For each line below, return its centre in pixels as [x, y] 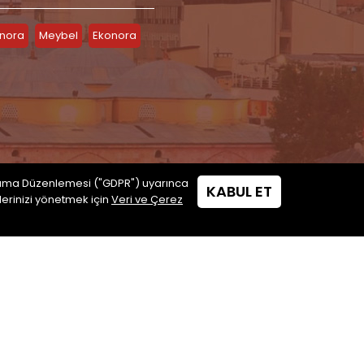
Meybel [58, 36]
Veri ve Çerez [147, 199]
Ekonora [115, 36]
